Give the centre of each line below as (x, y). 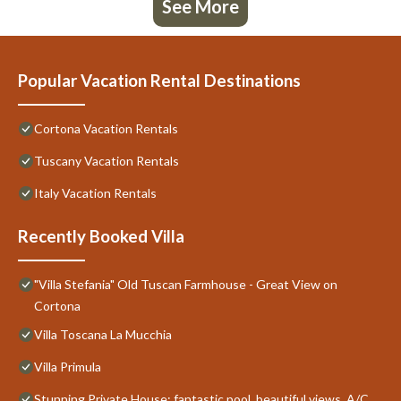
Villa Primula (68, 366)
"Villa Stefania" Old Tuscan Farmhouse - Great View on (186, 284)
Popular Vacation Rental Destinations (159, 80)
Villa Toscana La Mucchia (103, 334)
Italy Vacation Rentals (95, 192)
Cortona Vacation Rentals (106, 128)
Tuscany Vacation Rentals (107, 160)
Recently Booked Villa (101, 236)
